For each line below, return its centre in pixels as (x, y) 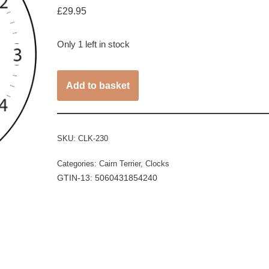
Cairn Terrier (119, 163)
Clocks (157, 163)
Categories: (78, 163)
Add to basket (98, 85)
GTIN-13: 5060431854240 (107, 177)
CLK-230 (93, 138)
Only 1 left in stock (93, 44)
